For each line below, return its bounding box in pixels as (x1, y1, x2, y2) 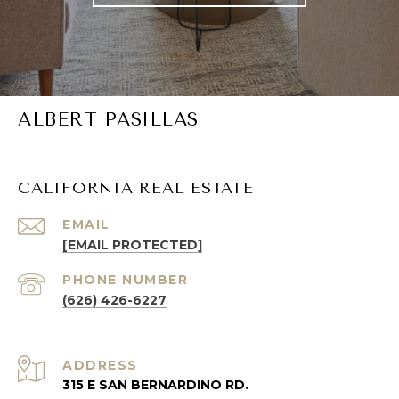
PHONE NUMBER (62, 272, 188, 289)
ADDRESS (62, 357, 138, 374)
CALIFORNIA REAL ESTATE (18, 178, 254, 199)
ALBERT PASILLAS (18, 109, 199, 131)
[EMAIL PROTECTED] (62, 237, 202, 254)
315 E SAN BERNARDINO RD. (62, 377, 248, 394)
